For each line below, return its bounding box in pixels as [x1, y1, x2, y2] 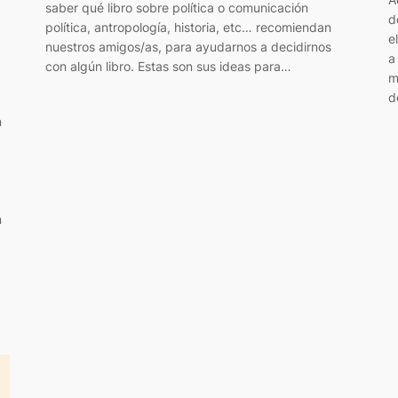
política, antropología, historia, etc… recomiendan [44, 19, 331, 35]
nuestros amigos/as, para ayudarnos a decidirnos [44, 38, 331, 54]
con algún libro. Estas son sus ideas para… [44, 58, 291, 74]
